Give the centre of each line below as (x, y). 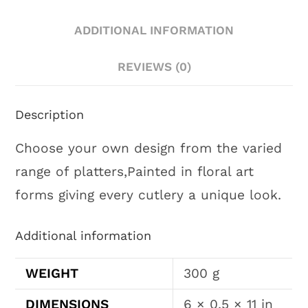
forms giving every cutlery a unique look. (148, 195)
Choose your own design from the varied (149, 148)
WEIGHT (52, 273)
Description (50, 115)
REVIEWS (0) (154, 67)
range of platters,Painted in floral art (135, 172)
